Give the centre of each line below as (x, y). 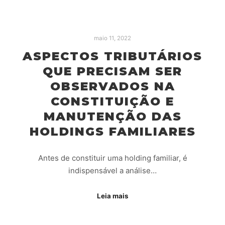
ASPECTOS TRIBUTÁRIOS (113, 56)
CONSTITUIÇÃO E (113, 101)
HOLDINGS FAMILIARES (113, 132)
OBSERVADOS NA (113, 86)
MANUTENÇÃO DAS (113, 117)
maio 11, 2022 (113, 38)
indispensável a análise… (113, 170)
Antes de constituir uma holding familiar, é (113, 158)
